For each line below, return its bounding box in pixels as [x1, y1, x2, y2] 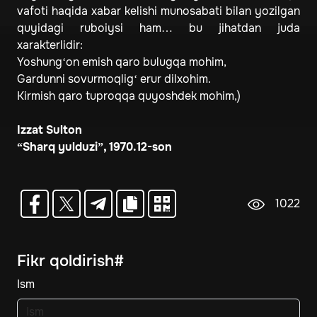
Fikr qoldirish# [17, 251, 124, 272]
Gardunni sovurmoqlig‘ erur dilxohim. [17, 71, 211, 87]
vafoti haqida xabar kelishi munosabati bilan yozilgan [17, 4, 300, 19]
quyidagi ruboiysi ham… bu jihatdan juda [17, 21, 300, 36]
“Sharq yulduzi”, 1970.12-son [17, 139, 172, 155]
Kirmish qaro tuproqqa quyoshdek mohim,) [17, 88, 241, 104]
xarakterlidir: [17, 38, 83, 53]
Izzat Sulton [17, 122, 82, 138]
